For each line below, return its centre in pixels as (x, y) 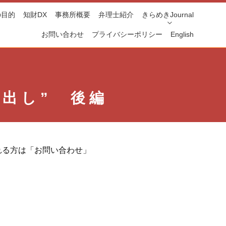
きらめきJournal (168, 15)
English (182, 34)
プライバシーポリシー (127, 34)
